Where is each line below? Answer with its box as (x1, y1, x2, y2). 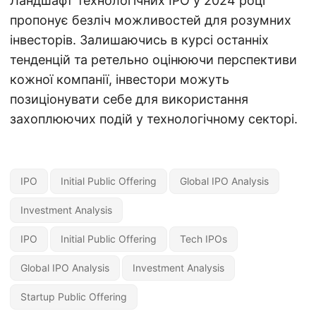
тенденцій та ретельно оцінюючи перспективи (10, 52, 297, 67)
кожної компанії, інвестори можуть (10, 72, 229, 87)
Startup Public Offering (20, 291, 127, 303)
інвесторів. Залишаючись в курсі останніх (10, 32, 269, 47)
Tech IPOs (180, 233, 227, 245)
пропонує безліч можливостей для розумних (10, 13, 291, 28)
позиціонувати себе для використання (10, 92, 248, 107)
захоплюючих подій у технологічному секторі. (10, 111, 298, 126)
